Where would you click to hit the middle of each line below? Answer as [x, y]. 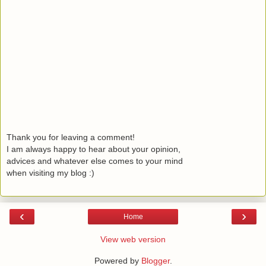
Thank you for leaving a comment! [71, 137]
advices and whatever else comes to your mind [95, 161]
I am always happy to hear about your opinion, [94, 149]
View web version [133, 239]
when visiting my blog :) [50, 172]
